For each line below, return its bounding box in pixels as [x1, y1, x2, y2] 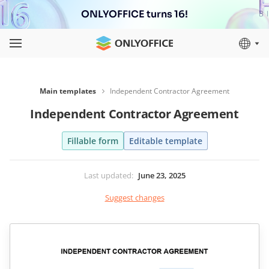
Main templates [40, 86, 96, 96]
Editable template [128, 135, 202, 147]
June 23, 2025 [138, 170, 186, 181]
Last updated [83, 170, 131, 181]
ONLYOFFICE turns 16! [81, 8, 188, 20]
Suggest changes [104, 192, 165, 203]
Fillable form [67, 135, 118, 147]
